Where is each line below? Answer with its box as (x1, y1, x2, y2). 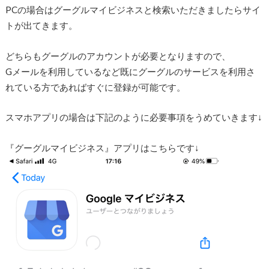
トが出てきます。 (5, 20, 77, 31)
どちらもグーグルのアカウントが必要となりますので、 (5, 50, 231, 61)
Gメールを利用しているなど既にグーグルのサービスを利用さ (5, 65, 255, 77)
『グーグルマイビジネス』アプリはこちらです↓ (5, 142, 199, 154)
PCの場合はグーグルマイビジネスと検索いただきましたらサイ (5, 4, 261, 16)
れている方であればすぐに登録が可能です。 (5, 81, 186, 92)
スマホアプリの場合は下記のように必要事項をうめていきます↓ (5, 112, 262, 123)
